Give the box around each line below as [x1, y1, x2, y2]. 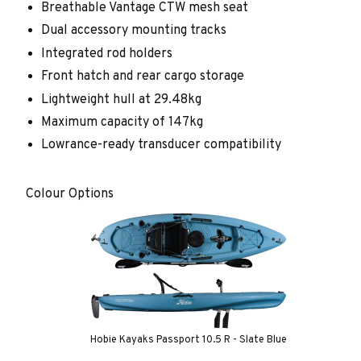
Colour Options [26, 185, 114, 202]
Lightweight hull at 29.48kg [41, 91, 202, 108]
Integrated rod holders [41, 45, 173, 62]
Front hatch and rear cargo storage [41, 68, 245, 85]
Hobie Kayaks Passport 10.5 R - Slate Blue [89, 333, 287, 346]
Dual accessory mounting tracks [41, 23, 227, 39]
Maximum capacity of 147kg [41, 114, 204, 131]
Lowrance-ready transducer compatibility [41, 137, 285, 154]
